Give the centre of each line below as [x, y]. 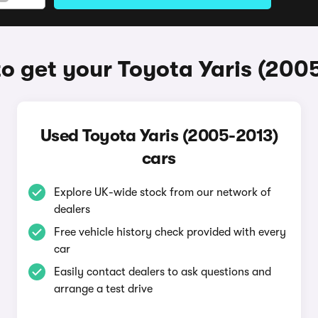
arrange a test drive [103, 289]
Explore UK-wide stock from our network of [162, 192]
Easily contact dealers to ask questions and [162, 272]
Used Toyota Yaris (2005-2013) [159, 136]
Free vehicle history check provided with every [170, 232]
